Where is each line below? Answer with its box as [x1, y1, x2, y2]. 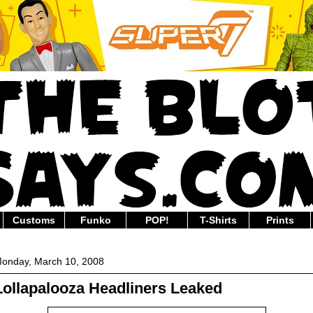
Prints [265, 214, 294, 226]
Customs [13, 214, 55, 226]
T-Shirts [200, 214, 237, 226]
